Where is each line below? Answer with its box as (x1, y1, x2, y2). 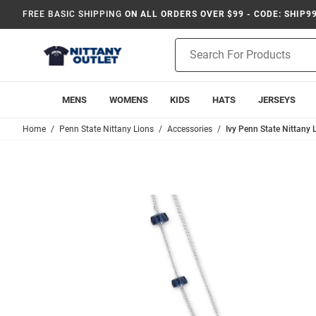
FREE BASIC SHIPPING (23, 9, 123, 19)
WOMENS (109, 95, 148, 105)
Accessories (167, 124, 212, 134)
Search (175, 54, 205, 66)
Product (175, 39, 210, 51)
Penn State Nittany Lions (59, 124, 154, 134)
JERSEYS (258, 95, 296, 105)
